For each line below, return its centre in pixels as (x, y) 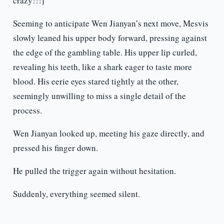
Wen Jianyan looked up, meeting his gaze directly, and (108, 133)
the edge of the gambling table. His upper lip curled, (105, 52)
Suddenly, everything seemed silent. (76, 194)
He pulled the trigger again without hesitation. (94, 171)
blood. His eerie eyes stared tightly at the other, (95, 81)
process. (27, 110)
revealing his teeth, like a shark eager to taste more (102, 67)
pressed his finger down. (55, 148)
